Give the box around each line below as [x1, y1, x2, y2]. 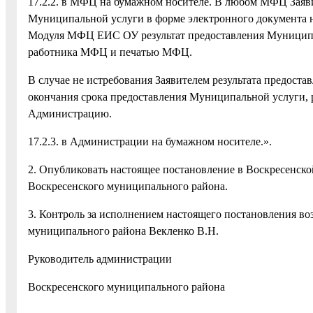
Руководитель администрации [28, 252, 172, 265]
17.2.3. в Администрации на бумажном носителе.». [28, 135, 272, 147]
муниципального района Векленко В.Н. [28, 224, 219, 237]
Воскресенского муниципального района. [28, 180, 228, 192]
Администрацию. [28, 107, 112, 119]
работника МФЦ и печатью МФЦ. [28, 45, 192, 58]
